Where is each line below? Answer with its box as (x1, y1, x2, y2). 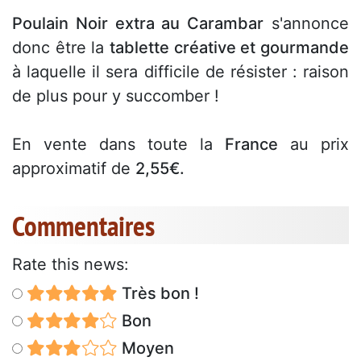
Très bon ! (117, 283, 199, 303)
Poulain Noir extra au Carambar (12, 13, 264, 33)
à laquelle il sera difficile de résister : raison (12, 61, 349, 81)
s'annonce (263, 13, 350, 33)
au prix (278, 134, 349, 154)
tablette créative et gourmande (110, 37, 349, 57)
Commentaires (12, 206, 155, 244)
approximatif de (12, 158, 135, 178)
